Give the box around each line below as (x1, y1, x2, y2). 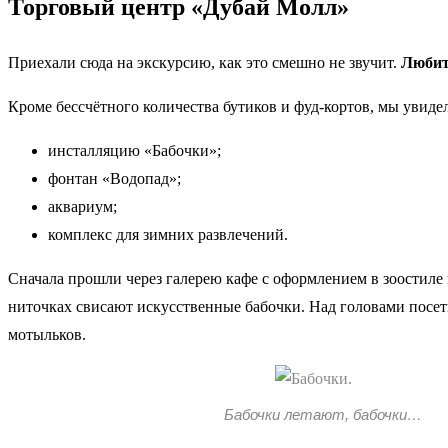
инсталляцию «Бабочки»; (48, 141, 221, 159)
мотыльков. (8, 325, 86, 343)
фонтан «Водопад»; (48, 169, 181, 187)
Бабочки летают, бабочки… (224, 405, 422, 423)
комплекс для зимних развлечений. (48, 225, 288, 243)
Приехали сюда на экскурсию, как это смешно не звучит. (8, 53, 401, 71)
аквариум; (48, 197, 117, 215)
